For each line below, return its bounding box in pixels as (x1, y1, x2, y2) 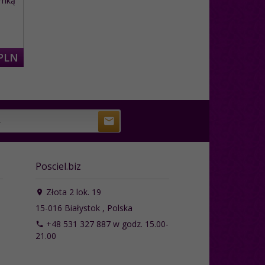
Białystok (64, 202, 100, 214)
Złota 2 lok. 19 (43, 186, 101, 198)
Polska (106, 202, 132, 214)
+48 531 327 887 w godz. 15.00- (43, 218, 169, 230)
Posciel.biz (35, 159, 81, 173)
